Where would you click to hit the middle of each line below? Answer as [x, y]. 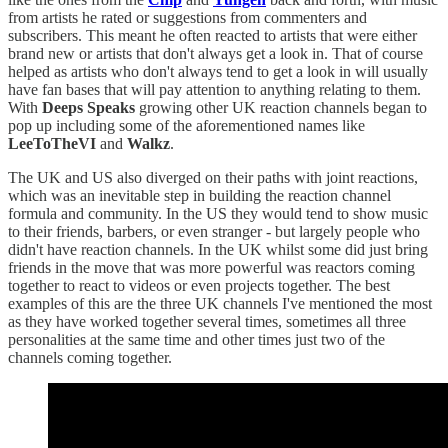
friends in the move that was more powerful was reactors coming [211, 268]
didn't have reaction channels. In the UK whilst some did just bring [218, 250]
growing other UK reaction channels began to [281, 108]
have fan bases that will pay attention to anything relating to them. [214, 90]
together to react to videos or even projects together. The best [199, 286]
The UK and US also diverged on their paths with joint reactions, [213, 178]
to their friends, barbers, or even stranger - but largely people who [214, 232]
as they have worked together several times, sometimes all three [207, 322]
